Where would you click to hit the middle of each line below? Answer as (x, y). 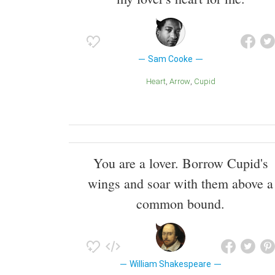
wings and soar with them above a (180, 184)
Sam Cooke (171, 59)
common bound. (180, 204)
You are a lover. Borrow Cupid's (180, 163)
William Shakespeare (171, 264)
